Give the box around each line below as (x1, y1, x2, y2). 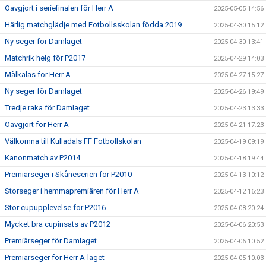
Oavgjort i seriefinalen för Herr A (5, 4, 113, 12)
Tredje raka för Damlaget (5, 103, 90, 112)
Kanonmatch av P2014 (5, 153, 80, 162)
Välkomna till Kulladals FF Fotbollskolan (5, 137, 141, 145)
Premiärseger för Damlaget (5, 236, 97, 245)
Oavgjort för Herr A (5, 120, 69, 129)
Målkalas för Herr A (5, 70, 71, 79)
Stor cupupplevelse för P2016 (5, 203, 106, 212)
